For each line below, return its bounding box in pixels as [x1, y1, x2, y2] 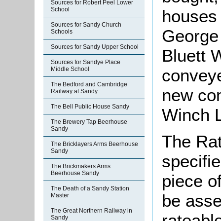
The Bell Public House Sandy [51, 103, 129, 110]
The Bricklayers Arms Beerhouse [51, 141, 138, 147]
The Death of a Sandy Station [51, 185, 129, 192]
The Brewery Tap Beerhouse [51, 118, 127, 125]
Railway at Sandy [51, 88, 98, 95]
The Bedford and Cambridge [51, 81, 127, 88]
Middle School [51, 66, 89, 73]
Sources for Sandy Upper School [51, 43, 139, 50]
